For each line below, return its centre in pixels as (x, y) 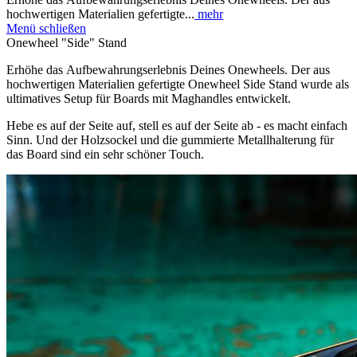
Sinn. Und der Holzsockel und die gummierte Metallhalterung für (170, 139)
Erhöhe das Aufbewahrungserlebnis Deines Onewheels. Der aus (168, 69)
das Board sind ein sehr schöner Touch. (107, 154)
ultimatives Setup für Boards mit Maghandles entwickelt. (149, 98)
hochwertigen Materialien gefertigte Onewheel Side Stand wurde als (178, 84)
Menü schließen (46, 28)
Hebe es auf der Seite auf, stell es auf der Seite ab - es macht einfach (177, 125)
